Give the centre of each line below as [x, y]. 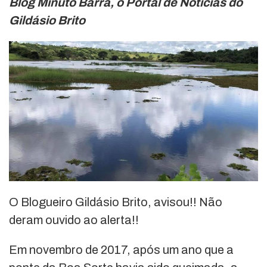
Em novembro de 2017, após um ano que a [121, 250]
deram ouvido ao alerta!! [74, 220]
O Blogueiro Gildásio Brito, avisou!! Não [116, 202]
